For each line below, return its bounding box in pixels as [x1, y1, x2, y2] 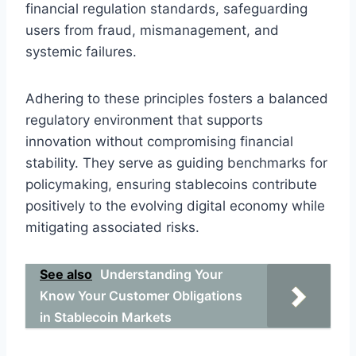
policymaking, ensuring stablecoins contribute [25, 176, 317, 192]
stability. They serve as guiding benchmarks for [25, 154, 327, 171]
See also [40, 265, 92, 282]
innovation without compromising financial [25, 133, 293, 149]
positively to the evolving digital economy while [25, 197, 325, 214]
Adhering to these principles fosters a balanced [25, 90, 328, 106]
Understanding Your [100, 265, 222, 282]
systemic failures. [25, 43, 137, 60]
